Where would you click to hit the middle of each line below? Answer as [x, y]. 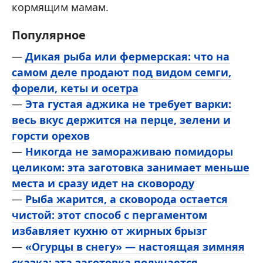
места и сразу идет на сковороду [103, 183]
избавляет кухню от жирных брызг [109, 230]
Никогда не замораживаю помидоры [129, 151]
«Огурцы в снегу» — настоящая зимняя [135, 246]
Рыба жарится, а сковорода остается [127, 199]
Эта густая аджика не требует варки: [128, 104]
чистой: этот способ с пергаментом [109, 215]
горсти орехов [51, 135]
